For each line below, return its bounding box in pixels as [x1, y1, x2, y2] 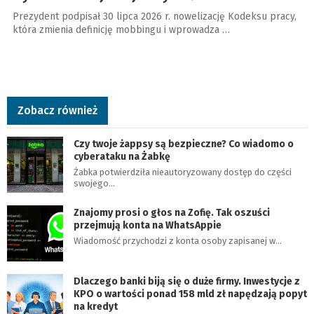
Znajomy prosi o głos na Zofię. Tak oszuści [74, 207, 270, 219]
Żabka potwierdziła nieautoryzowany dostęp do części [74, 167, 292, 177]
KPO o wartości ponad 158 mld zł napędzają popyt [74, 288, 307, 300]
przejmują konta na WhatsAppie [74, 219, 221, 231]
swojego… [74, 178, 115, 189]
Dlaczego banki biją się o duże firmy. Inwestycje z [74, 275, 300, 287]
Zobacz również [18, 104, 97, 117]
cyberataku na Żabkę [74, 151, 170, 163]
